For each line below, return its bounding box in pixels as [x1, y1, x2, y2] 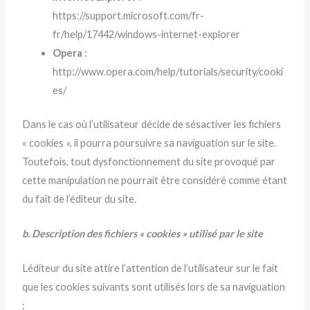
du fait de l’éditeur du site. [22, 192, 137, 205]
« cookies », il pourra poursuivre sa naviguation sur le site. [22, 136, 277, 149]
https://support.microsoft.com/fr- [53, 9, 205, 21]
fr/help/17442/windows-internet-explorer [53, 28, 241, 40]
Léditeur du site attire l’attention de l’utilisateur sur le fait [22, 262, 279, 275]
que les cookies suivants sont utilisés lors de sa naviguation [22, 281, 286, 293]
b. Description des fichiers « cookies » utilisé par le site [22, 227, 264, 239]
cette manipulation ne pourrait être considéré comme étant [22, 174, 288, 186]
